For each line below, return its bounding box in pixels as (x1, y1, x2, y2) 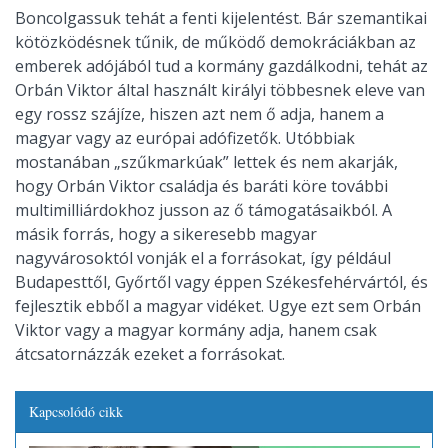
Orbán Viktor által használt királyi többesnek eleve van (15, 79, 425, 101)
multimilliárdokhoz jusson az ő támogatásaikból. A (15, 199, 392, 221)
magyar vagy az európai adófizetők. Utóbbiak (15, 127, 355, 149)
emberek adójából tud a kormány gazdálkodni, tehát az (15, 55, 428, 77)
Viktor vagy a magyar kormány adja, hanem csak (15, 319, 377, 341)
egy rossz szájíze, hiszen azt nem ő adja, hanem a (15, 103, 384, 125)
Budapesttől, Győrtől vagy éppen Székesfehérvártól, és (15, 271, 428, 293)
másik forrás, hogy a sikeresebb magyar (15, 223, 317, 245)
